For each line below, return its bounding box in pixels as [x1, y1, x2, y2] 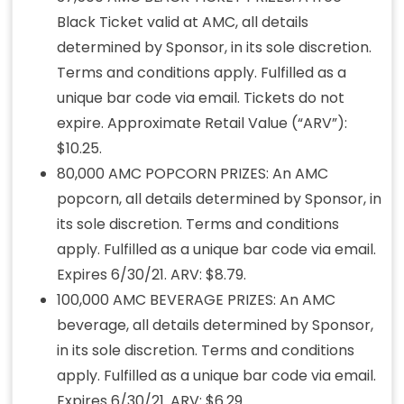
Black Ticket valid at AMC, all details [56, 12, 308, 33]
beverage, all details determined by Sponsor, [56, 315, 373, 336]
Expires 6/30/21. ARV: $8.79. [56, 264, 246, 286]
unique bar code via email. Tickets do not [56, 87, 344, 109]
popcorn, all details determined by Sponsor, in [56, 188, 381, 210]
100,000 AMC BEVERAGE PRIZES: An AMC [56, 289, 335, 311]
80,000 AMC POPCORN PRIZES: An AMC [56, 163, 328, 185]
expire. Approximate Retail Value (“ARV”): [56, 113, 347, 134]
